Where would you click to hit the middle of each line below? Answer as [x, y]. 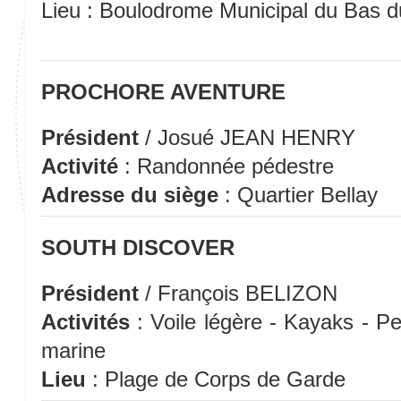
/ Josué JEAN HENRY [247, 137]
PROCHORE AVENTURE [163, 92]
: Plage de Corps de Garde [215, 380]
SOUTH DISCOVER [137, 248]
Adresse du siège [129, 194]
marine [73, 351]
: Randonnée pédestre [226, 166]
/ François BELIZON [238, 294]
